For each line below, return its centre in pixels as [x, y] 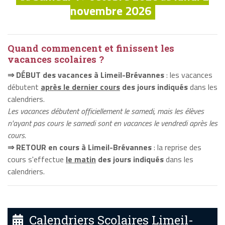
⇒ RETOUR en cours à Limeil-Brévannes [80, 147]
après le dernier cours [80, 87]
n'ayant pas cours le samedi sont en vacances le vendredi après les [113, 123]
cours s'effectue [37, 159]
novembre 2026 [110, 10]
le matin [81, 159]
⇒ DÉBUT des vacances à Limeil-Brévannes [86, 75]
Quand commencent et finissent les [91, 48]
